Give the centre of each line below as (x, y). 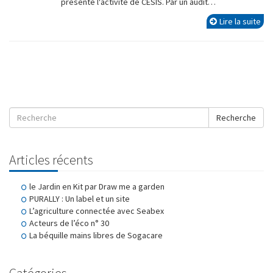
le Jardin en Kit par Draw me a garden (97, 186)
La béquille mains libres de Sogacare (96, 235)
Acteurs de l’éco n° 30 (69, 223)
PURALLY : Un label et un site (80, 199)
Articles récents (51, 160)
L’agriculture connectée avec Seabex (97, 211)
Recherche (236, 118)
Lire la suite (240, 21)
